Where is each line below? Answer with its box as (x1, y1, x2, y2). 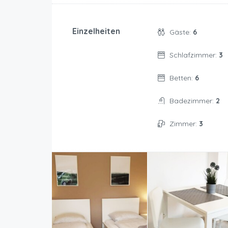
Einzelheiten (72, 26, 120, 37)
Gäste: (169, 27, 193, 37)
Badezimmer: (169, 96, 216, 106)
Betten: (169, 73, 195, 83)
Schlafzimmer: (169, 50, 219, 60)
